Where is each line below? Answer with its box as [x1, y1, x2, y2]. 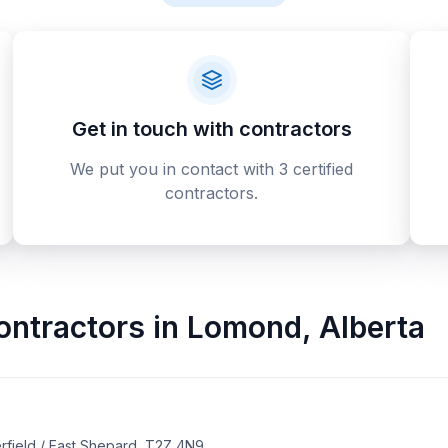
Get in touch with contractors [71, 117, 352, 141]
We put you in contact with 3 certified [70, 159, 354, 179]
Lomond [186, 309, 302, 345]
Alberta [318, 309, 425, 345]
